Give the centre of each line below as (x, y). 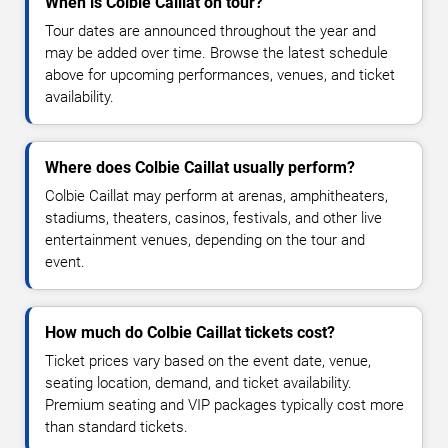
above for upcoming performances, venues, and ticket (220, 74)
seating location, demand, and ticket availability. (198, 382)
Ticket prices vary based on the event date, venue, (208, 360)
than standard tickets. (116, 426)
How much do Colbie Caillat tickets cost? (190, 332)
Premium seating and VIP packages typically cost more (224, 404)
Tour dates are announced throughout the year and (210, 30)
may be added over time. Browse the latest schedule (216, 52)
